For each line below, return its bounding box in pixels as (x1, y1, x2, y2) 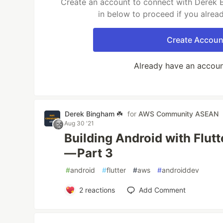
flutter (107, 166, 126, 174)
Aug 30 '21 (64, 119, 95, 127)
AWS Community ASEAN (138, 110, 219, 118)
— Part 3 (64, 146, 113, 160)
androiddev (162, 166, 200, 174)
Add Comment (138, 186, 186, 194)
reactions (83, 186, 115, 194)
